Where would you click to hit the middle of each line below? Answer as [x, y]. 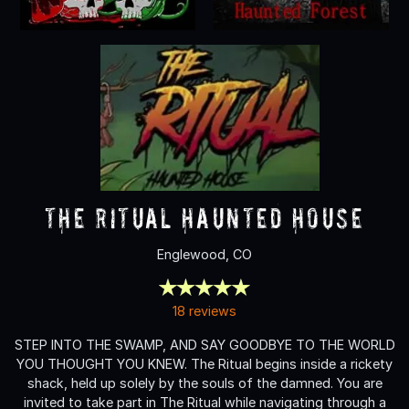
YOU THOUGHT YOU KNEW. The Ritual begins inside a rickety [204, 363]
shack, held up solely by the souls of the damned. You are [204, 383]
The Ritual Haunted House [204, 217]
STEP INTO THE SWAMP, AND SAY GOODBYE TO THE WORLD [204, 344]
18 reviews [204, 310]
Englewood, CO [204, 254]
